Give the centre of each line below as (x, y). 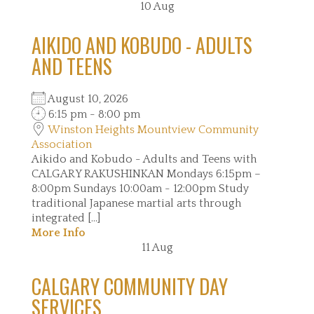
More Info (58, 233)
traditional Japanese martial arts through (136, 203)
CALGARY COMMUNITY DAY (130, 286)
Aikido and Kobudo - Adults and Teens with (144, 159)
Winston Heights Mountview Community (153, 130)
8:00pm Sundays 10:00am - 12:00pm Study (140, 189)
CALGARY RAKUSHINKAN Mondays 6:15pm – (146, 174)
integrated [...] (66, 218)
